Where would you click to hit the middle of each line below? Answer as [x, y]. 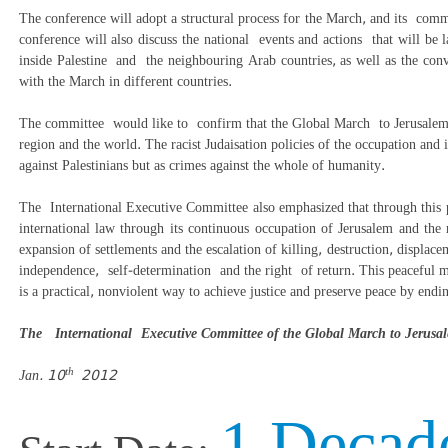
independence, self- [75, 270]
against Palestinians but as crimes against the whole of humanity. [219, 165]
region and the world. [81, 144]
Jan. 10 [41, 375]
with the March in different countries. [143, 81]
